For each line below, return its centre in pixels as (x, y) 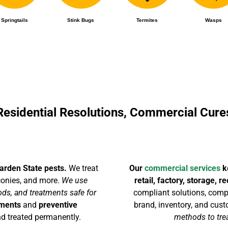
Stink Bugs (81, 20)
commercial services (183, 168)
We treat (83, 168)
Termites (147, 20)
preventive (57, 205)
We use (74, 180)
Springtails (15, 20)
